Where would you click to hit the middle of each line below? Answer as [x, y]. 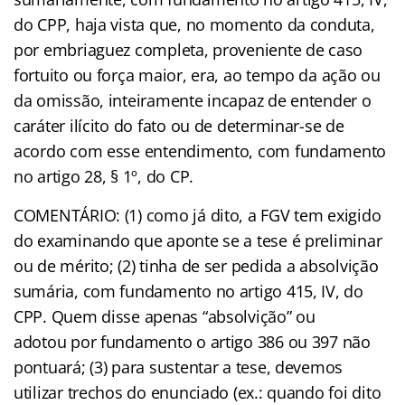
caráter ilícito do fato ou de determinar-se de [179, 125]
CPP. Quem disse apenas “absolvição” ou [165, 316]
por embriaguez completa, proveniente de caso [188, 49]
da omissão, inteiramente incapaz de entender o [193, 100]
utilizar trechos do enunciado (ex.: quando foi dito [198, 392]
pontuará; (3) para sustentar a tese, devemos [179, 367]
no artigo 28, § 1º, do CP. [104, 176]
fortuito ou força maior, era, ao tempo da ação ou [197, 75]
